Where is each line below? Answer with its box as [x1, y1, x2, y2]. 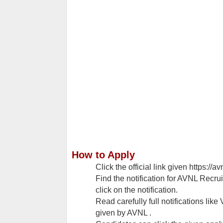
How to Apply [72, 149, 135, 161]
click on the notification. [96, 186, 178, 195]
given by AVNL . [96, 209, 151, 218]
